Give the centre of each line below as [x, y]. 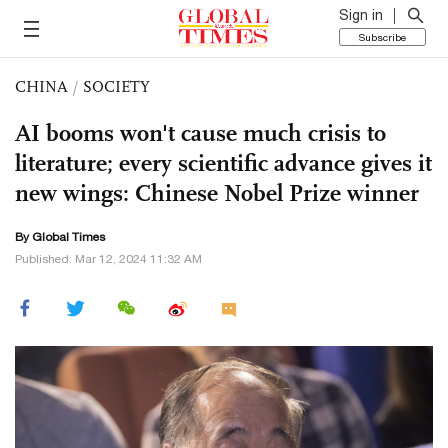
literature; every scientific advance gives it [223, 163]
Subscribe [382, 37]
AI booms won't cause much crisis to [200, 133]
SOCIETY [116, 86]
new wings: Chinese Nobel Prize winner [217, 193]
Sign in [361, 15]
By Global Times [60, 237]
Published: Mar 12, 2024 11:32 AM [108, 259]
